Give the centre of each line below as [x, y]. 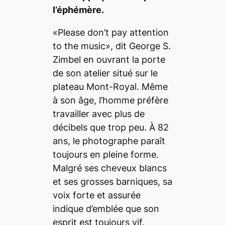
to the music [79, 46]
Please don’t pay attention [113, 33]
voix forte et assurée [96, 195]
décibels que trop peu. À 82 [110, 128]
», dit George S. [138, 46]
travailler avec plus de [98, 114]
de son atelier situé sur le [105, 73]
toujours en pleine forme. [105, 155]
